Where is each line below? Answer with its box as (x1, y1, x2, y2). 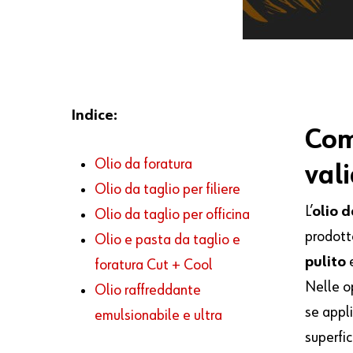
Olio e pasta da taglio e (95, 232, 241, 248)
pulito (305, 254, 347, 270)
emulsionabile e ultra (95, 307, 223, 324)
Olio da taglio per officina (95, 206, 251, 223)
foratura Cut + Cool (95, 257, 214, 273)
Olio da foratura (95, 156, 193, 173)
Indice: (71, 107, 118, 124)
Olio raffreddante (95, 282, 202, 299)
